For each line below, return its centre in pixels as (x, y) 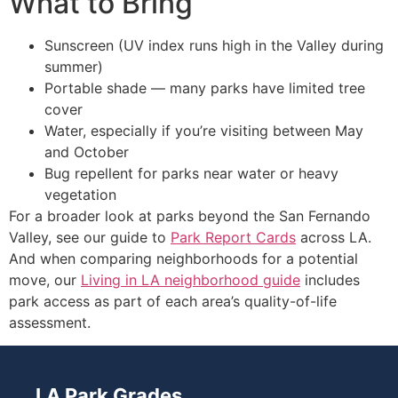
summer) (74, 66)
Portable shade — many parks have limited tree (205, 88)
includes (330, 279)
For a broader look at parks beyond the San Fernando (190, 215)
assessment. (50, 322)
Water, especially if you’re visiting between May (204, 130)
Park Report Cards (233, 237)
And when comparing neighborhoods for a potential (183, 258)
